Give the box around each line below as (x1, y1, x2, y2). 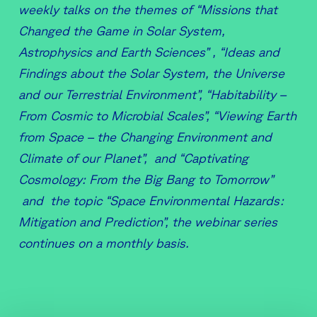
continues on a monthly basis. (18, 236, 189, 250)
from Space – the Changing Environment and (18, 129, 272, 144)
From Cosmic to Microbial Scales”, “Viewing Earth (18, 108, 296, 123)
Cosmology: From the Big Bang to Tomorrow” (18, 172, 273, 187)
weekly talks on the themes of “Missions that (18, 2, 277, 17)
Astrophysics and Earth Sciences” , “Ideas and (18, 45, 279, 59)
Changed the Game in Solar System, (18, 23, 225, 38)
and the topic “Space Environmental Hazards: (18, 193, 284, 208)
